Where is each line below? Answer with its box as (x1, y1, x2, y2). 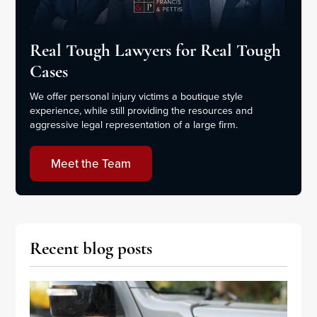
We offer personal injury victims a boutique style (30, 88, 243, 104)
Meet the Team (51, 155, 132, 173)
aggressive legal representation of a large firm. (30, 117, 238, 132)
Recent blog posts (30, 238, 153, 260)
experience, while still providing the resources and (30, 103, 253, 118)
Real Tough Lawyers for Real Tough (30, 40, 282, 62)
